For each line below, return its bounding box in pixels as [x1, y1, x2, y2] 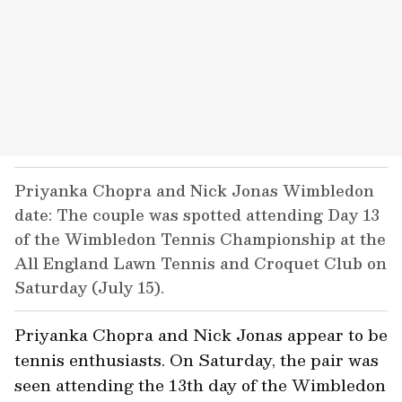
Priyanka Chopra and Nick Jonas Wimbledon [14, 178, 374, 203]
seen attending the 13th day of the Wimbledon [14, 371, 386, 398]
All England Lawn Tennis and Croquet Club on [14, 250, 387, 275]
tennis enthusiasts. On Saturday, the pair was [14, 346, 379, 372]
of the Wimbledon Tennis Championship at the [14, 226, 386, 251]
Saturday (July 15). [14, 275, 164, 300]
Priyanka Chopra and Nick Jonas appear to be [14, 321, 388, 347]
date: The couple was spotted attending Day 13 [14, 202, 380, 227]
